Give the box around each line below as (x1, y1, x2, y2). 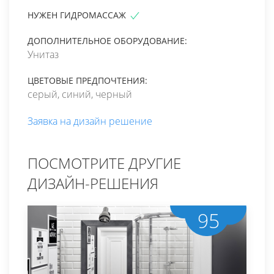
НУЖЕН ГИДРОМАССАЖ (28, 9, 128, 21)
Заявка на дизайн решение (28, 114, 152, 128)
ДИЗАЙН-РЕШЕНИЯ (28, 173, 158, 194)
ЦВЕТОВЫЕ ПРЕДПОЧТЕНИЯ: (28, 75, 147, 87)
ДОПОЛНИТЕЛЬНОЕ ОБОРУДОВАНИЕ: (28, 35, 187, 47)
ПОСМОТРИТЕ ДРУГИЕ (28, 153, 181, 174)
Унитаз (28, 48, 59, 62)
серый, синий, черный (28, 87, 132, 102)
